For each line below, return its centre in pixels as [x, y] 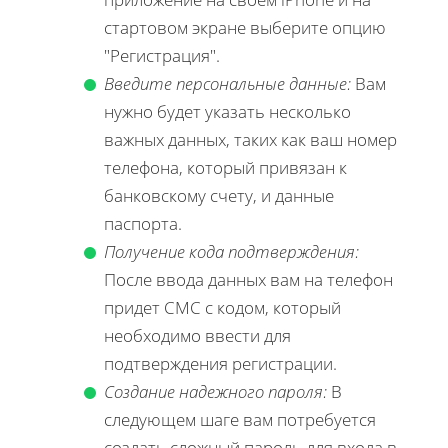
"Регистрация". [162, 55]
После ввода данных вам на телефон [248, 279]
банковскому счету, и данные [219, 195]
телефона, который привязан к [225, 167]
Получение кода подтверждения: [231, 251]
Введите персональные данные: [227, 83]
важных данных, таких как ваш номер [250, 139]
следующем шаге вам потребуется [240, 419]
